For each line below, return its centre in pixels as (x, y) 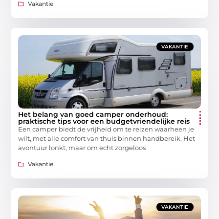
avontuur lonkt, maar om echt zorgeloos (82, 148)
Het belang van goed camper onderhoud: (93, 115)
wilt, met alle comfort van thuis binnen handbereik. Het (107, 139)
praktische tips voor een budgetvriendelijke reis (104, 121)
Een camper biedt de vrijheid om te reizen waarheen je (106, 129)
